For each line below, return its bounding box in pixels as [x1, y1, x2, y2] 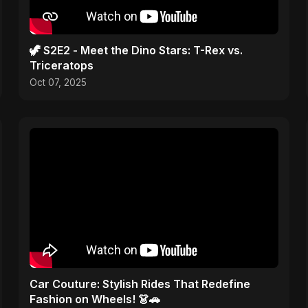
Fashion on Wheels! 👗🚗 [29, 291, 160, 306]
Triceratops [29, 58, 93, 72]
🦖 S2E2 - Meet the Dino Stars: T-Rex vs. [29, 43, 243, 57]
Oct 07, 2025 [29, 76, 87, 88]
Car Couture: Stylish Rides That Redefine [29, 276, 250, 291]
